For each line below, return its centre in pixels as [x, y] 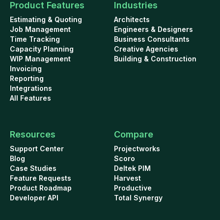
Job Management [40, 29]
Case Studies [33, 168]
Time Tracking [35, 39]
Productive [133, 188]
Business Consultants [151, 39]
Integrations [31, 88]
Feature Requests [41, 178]
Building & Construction [155, 58]
